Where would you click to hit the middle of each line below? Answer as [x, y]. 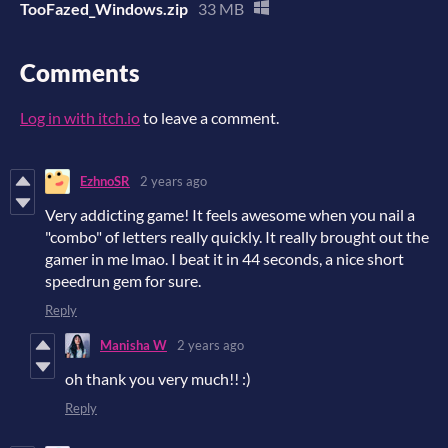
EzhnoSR [105, 181]
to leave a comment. [209, 117]
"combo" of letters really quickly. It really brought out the [237, 236]
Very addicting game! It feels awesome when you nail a [230, 214]
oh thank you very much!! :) [158, 378]
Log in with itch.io [80, 117]
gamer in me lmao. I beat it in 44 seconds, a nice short [224, 258]
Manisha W [133, 345]
